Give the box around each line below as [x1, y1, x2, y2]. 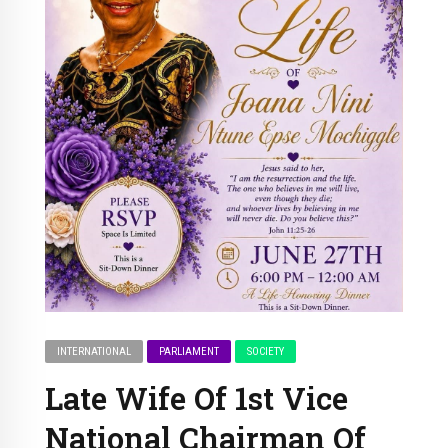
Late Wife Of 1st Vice [45, 378, 348, 419]
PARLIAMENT [159, 345, 220, 359]
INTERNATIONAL [57, 345, 132, 359]
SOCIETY [247, 345, 285, 359]
